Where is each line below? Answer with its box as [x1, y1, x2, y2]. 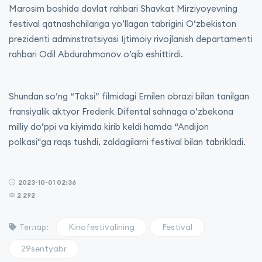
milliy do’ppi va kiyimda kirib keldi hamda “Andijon [9, 121, 209, 132]
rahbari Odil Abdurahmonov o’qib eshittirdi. [9, 49, 183, 60]
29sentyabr [21, 243, 67, 254]
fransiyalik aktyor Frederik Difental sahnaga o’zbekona [9, 106, 233, 117]
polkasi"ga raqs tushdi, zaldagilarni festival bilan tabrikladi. [9, 136, 246, 147]
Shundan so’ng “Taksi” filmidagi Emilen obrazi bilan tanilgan [9, 91, 249, 102]
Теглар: [19, 222, 50, 232]
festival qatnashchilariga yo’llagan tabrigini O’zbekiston [9, 18, 236, 29]
